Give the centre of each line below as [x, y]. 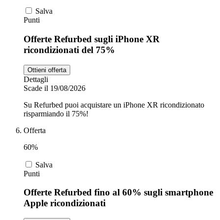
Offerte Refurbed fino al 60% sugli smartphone [118, 192]
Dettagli [36, 79]
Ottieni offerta [47, 70]
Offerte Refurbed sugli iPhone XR [92, 39]
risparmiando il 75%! [56, 113]
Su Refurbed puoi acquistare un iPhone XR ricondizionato [114, 105]
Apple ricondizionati [65, 203]
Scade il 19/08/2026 [55, 88]
